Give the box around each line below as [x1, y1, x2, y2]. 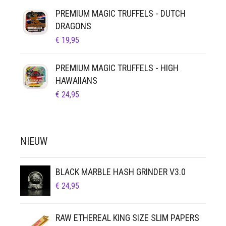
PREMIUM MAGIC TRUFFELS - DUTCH [55, 8, 186, 19]
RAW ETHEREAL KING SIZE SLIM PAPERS [55, 212, 199, 223]
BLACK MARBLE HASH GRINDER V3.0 [55, 166, 186, 177]
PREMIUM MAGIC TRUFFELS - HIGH [55, 63, 179, 73]
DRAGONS [55, 21, 91, 31]
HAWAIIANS [55, 75, 97, 86]
